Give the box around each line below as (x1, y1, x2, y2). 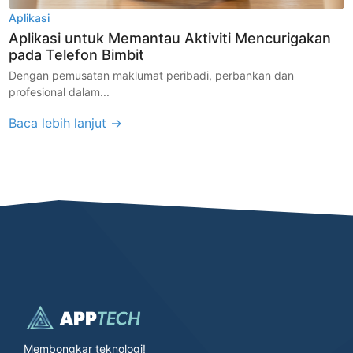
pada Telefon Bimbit (9, 46, 145, 63)
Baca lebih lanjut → (9, 115, 123, 131)
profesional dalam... (9, 85, 110, 98)
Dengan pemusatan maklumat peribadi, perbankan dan (9, 69, 295, 82)
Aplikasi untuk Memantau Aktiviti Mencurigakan (9, 30, 332, 46)
